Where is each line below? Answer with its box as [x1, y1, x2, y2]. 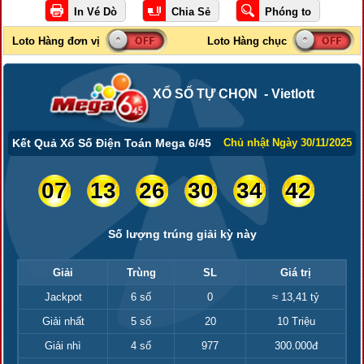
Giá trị [280, 266, 311, 279]
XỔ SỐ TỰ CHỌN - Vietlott [153, 87, 314, 102]
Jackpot [44, 290, 82, 303]
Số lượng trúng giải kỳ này [107, 227, 257, 240]
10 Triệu [276, 314, 315, 327]
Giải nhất [41, 314, 84, 327]
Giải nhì [45, 339, 81, 352]
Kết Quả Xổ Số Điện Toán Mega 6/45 [12, 136, 211, 149]
